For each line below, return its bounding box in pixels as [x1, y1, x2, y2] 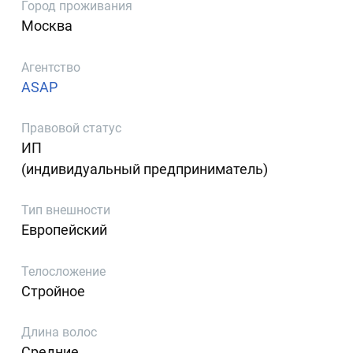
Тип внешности [21, 203, 111, 218]
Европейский [21, 221, 108, 239]
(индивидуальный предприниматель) [21, 160, 269, 177]
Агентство [21, 59, 81, 75]
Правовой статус [21, 120, 122, 136]
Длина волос [21, 325, 98, 340]
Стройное [21, 282, 86, 299]
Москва [21, 17, 73, 35]
